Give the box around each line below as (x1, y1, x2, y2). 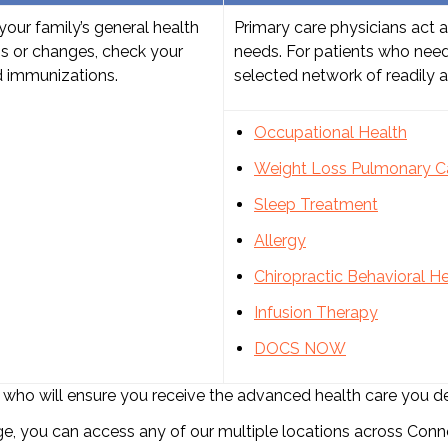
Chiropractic (254, 267, 343, 287)
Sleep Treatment (254, 195, 378, 215)
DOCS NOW (254, 339, 346, 359)
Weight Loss (254, 159, 347, 179)
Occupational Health (254, 123, 407, 143)
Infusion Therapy (254, 303, 378, 323)
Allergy (254, 231, 306, 251)
